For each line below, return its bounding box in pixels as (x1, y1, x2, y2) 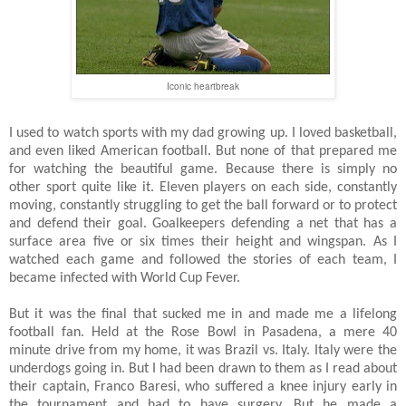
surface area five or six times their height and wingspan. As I (9, 234, 397, 249)
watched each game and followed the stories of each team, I (9, 252, 397, 267)
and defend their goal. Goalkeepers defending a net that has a (9, 216, 397, 231)
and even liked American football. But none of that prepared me (9, 143, 397, 159)
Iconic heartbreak (167, 80, 239, 93)
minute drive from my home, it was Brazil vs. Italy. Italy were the (9, 343, 397, 358)
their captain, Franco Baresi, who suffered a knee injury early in (9, 379, 397, 394)
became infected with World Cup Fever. (9, 270, 240, 285)
